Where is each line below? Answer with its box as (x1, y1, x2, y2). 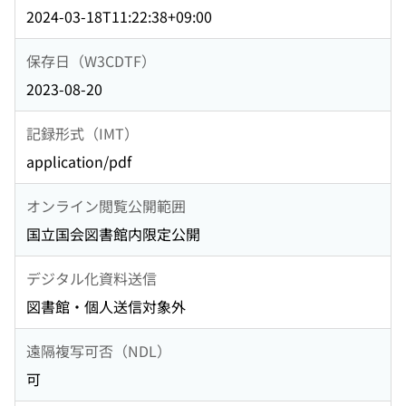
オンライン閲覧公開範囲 (26, 194, 186, 217)
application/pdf (26, 150, 131, 173)
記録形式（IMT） (26, 121, 139, 144)
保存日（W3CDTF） (26, 49, 156, 72)
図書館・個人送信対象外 (26, 295, 186, 318)
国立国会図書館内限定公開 (26, 223, 200, 246)
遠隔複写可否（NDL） (26, 339, 171, 362)
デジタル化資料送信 (26, 266, 157, 289)
